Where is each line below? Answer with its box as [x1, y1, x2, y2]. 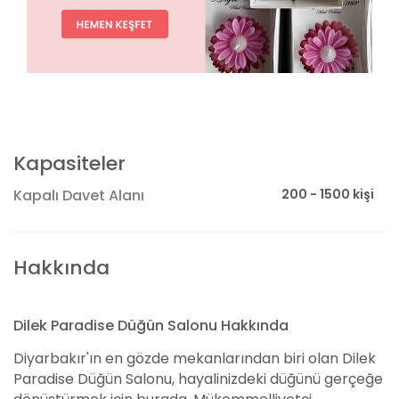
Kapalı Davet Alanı [13, 185, 144, 207]
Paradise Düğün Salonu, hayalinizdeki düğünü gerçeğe [13, 369, 383, 390]
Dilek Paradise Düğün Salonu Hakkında [13, 315, 289, 337]
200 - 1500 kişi [281, 184, 374, 203]
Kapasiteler [13, 150, 126, 178]
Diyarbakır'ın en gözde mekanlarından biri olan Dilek [13, 348, 376, 370]
